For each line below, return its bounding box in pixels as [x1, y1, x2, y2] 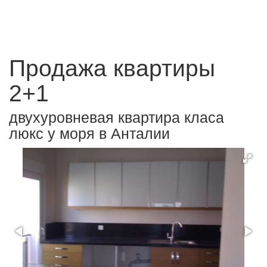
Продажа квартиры [9, 55, 215, 81]
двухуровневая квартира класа [9, 108, 224, 126]
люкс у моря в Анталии [9, 125, 170, 142]
